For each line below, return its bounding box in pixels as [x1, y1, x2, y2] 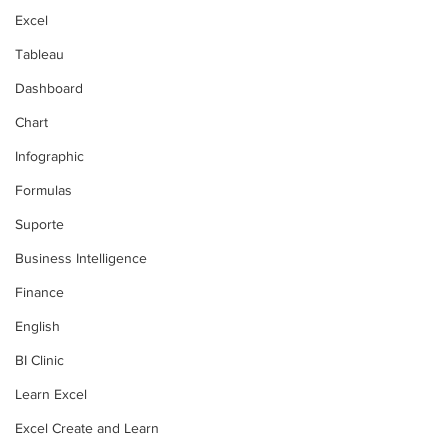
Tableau [15, 46, 64, 62]
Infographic [15, 148, 84, 164]
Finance [15, 284, 64, 300]
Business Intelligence [15, 250, 147, 266]
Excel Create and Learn [15, 420, 159, 436]
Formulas [15, 182, 72, 198]
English [15, 318, 60, 334]
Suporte [15, 216, 64, 232]
